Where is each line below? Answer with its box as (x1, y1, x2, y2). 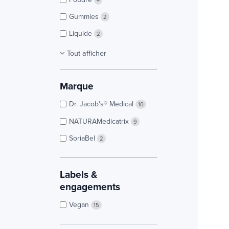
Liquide (69, 28, 94, 39)
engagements (60, 179, 120, 194)
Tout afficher (67, 48, 106, 59)
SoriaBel (69, 132, 97, 143)
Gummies (69, 11, 101, 21)
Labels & (60, 167, 97, 181)
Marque (60, 79, 94, 94)
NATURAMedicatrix (69, 116, 131, 126)
